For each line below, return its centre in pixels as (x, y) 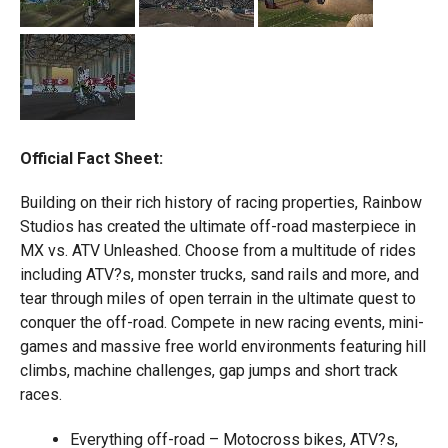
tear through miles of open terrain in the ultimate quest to (217, 298)
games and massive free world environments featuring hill (222, 346)
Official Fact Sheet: (91, 158)
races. (40, 394)
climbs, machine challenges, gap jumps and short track (208, 370)
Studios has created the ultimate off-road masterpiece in (217, 226)
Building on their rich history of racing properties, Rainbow (220, 202)
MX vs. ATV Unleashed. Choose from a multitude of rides (217, 250)
